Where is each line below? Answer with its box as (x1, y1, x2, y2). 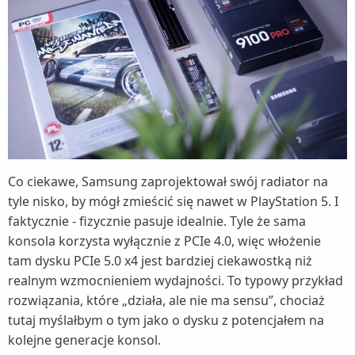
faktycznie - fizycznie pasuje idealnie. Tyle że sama (8, 212, 306, 231)
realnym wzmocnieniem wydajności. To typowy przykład (8, 272, 343, 290)
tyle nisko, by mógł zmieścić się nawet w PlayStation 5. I (8, 193, 338, 211)
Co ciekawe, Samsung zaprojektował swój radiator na (8, 173, 328, 191)
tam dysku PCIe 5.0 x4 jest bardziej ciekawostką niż (8, 252, 312, 270)
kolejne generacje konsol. (8, 331, 161, 349)
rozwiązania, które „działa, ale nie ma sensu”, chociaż (8, 292, 325, 310)
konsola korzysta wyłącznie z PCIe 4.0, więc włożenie (8, 232, 321, 250)
